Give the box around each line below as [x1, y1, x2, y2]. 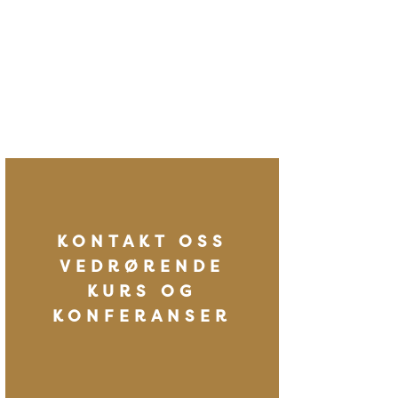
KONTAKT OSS [56, 229, 227, 252]
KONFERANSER [52, 304, 232, 327]
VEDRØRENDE [59, 254, 225, 277]
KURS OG [87, 279, 197, 302]
